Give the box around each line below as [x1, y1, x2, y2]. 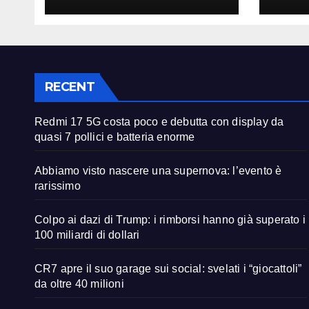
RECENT [45, 79, 94, 95]
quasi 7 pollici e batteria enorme [34, 131, 195, 143]
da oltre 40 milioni [34, 278, 124, 290]
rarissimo [34, 180, 81, 192]
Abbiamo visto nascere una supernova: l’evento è [34, 165, 282, 177]
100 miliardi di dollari [34, 229, 140, 241]
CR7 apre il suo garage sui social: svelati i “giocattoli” [34, 263, 302, 275]
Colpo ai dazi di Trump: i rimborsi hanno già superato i [34, 214, 306, 226]
